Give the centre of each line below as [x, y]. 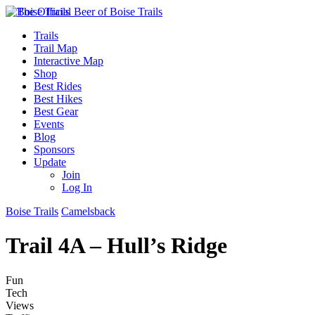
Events [49, 124]
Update [50, 162]
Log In [77, 187]
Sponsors [54, 149]
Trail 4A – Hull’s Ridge [116, 246]
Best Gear [56, 111]
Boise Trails [32, 211]
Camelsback [88, 211]
